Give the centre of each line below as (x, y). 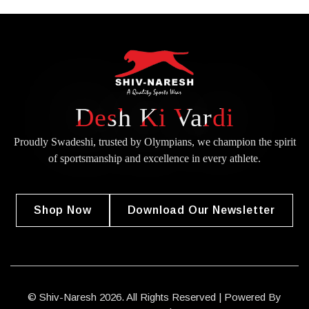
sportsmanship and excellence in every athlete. (160, 158)
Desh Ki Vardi (154, 117)
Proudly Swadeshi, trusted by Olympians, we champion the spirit (154, 141)
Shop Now (63, 210)
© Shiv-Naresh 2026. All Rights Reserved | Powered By (154, 297)
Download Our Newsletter (201, 210)
